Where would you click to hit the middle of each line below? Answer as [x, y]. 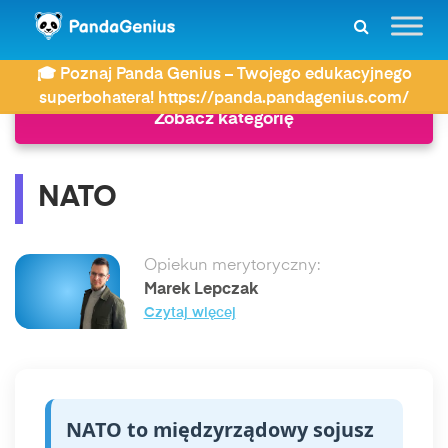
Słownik [102, 60]
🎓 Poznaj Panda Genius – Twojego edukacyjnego [224, 75]
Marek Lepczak [200, 290]
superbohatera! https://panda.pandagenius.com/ [224, 99]
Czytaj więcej [189, 313]
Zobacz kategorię [224, 119]
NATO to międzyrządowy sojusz [220, 429]
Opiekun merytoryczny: [231, 266]
